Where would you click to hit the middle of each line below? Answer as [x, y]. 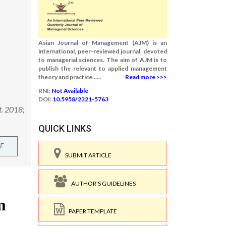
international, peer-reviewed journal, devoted [103, 51]
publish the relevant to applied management [103, 68]
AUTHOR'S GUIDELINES [101, 183]
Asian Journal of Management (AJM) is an [103, 43]
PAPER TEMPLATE [91, 211]
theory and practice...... [70, 77]
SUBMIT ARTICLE [86, 155]
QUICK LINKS [65, 128]
